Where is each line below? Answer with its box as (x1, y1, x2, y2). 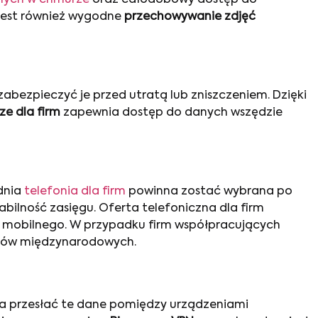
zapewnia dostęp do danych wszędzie (60, 106, 283, 119)
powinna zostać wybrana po (126, 186, 292, 198)
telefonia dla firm (24, 186, 126, 198)
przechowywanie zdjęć (124, 11, 256, 23)
